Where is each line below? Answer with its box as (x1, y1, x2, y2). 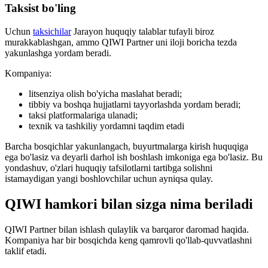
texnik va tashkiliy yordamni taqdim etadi (29, 121, 184, 132)
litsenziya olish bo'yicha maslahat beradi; (29, 89, 182, 99)
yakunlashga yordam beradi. (5, 48, 111, 59)
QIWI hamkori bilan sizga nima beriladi (5, 196, 253, 212)
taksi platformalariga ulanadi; (29, 110, 138, 121)
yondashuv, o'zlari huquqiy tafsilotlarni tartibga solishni (5, 163, 212, 173)
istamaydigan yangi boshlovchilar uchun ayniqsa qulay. (5, 173, 213, 184)
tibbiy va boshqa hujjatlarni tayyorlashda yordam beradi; (29, 99, 240, 110)
